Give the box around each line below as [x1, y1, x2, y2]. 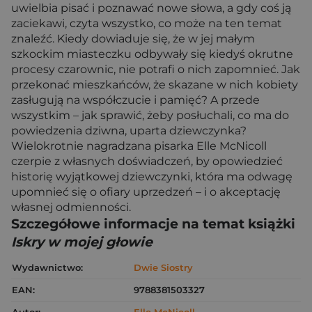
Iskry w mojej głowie [11, 234, 153, 250]
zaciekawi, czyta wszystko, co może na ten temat [11, 17, 282, 30]
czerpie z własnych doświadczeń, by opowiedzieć [11, 155, 283, 168]
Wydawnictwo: [12, 262, 83, 273]
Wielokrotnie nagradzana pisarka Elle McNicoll [11, 139, 267, 153]
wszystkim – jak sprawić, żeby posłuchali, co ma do [11, 109, 289, 122]
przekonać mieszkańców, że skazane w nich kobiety [11, 78, 298, 91]
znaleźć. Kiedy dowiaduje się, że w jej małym [11, 32, 255, 45]
